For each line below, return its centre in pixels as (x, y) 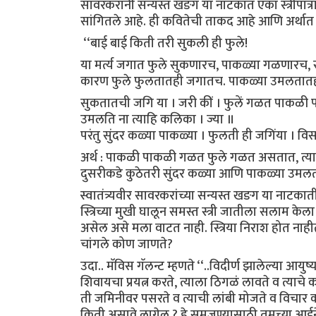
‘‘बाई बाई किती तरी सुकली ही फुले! (165, 44)
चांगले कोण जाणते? (128, 245)
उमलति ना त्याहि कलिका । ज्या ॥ (159, 120)
